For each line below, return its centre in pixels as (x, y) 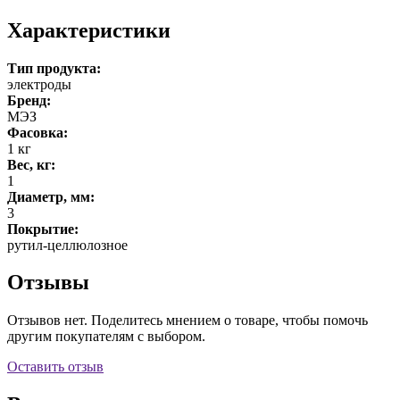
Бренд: (29, 100)
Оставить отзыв (55, 367)
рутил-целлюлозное (67, 245)
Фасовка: (37, 132)
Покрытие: (43, 229)
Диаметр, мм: (51, 196)
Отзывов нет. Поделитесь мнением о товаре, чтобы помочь (187, 321)
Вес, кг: (31, 164)
